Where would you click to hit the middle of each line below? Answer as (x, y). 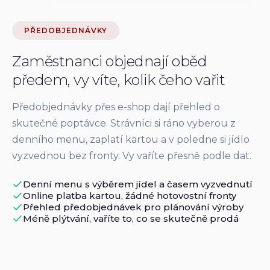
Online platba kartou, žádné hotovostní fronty (130, 196)
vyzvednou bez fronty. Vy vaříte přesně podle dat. (132, 156)
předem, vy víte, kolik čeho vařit (119, 80)
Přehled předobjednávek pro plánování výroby (133, 207)
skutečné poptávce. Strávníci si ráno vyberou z (124, 123)
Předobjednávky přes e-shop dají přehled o (116, 107)
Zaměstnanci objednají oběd (110, 61)
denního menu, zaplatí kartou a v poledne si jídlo (131, 140)
